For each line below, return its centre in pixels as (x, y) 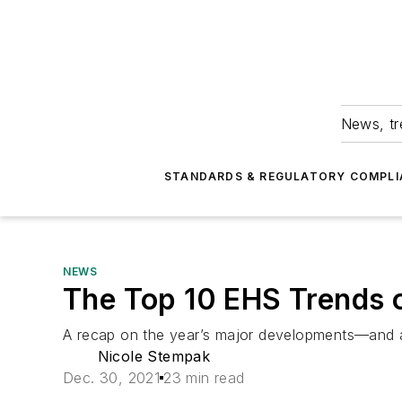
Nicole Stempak (154, 356)
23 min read (204, 378)
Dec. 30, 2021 (112, 378)
